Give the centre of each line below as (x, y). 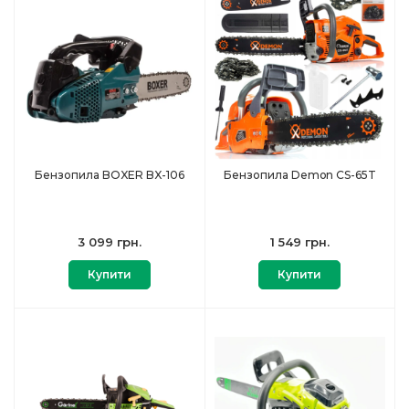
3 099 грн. (109, 242)
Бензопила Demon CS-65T (299, 175)
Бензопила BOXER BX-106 (109, 175)
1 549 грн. (299, 242)
